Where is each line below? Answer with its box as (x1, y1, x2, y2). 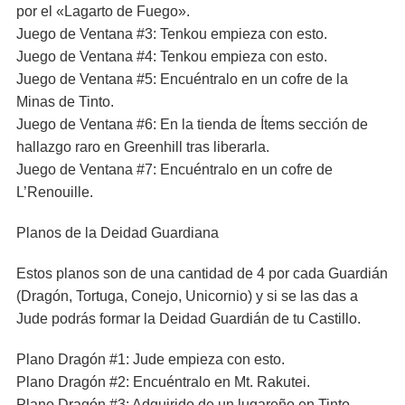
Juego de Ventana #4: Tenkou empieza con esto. (16, 49, 327, 64)
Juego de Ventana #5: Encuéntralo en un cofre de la (16, 71, 348, 87)
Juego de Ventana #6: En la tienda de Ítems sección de (16, 117, 368, 132)
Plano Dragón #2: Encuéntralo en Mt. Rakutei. (16, 374, 310, 390)
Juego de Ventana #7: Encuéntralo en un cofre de (16, 162, 333, 177)
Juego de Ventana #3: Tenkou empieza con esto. (16, 26, 327, 42)
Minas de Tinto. (16, 94, 114, 109)
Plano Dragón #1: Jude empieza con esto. (16, 352, 285, 367)
